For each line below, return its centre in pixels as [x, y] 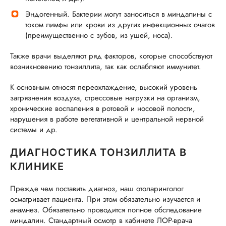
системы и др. [34, 130]
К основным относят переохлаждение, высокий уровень [104, 87]
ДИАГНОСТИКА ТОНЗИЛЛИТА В [98, 152]
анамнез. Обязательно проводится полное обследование [106, 210]
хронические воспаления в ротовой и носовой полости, [103, 108]
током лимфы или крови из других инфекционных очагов [120, 25]
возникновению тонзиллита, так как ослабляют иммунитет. [106, 67]
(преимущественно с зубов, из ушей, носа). [99, 35]
